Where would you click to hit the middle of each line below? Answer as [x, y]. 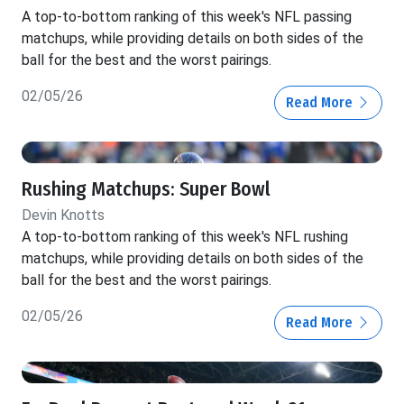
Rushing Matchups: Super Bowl [146, 190]
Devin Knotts [63, 216]
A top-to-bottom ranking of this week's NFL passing [187, 17]
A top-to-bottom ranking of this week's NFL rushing [185, 237]
